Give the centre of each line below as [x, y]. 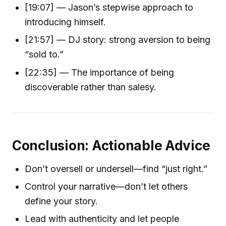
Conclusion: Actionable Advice [111, 146]
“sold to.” [44, 54]
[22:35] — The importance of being [100, 72]
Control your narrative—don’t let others [106, 186]
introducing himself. [66, 22]
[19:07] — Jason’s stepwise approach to [109, 8]
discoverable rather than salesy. [91, 87]
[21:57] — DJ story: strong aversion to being [118, 40]
